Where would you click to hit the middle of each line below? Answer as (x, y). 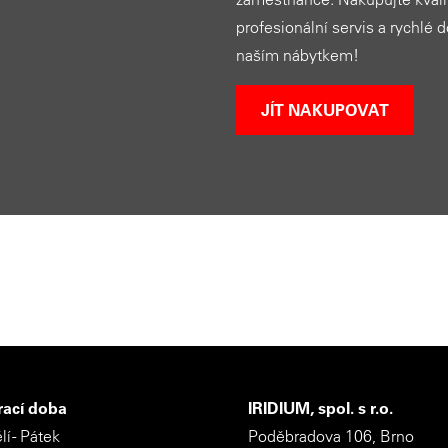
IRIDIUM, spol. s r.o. (320, 408)
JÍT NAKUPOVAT (325, 110)
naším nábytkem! (297, 55)
